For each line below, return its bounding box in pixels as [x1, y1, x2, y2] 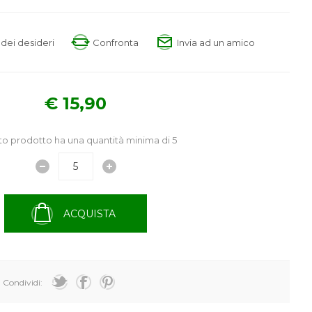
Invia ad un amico [176, 36, 255, 48]
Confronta [92, 36, 139, 48]
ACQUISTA [63, 207, 116, 220]
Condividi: [3, 276, 43, 288]
